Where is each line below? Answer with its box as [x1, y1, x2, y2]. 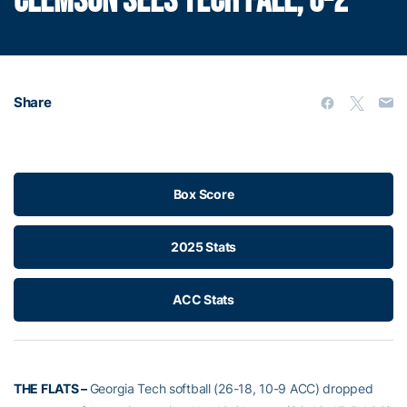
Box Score [173, 185, 234, 202]
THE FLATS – [14, 380, 90, 396]
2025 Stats [170, 238, 237, 254]
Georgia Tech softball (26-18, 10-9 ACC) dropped [89, 380, 373, 396]
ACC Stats [173, 291, 234, 307]
